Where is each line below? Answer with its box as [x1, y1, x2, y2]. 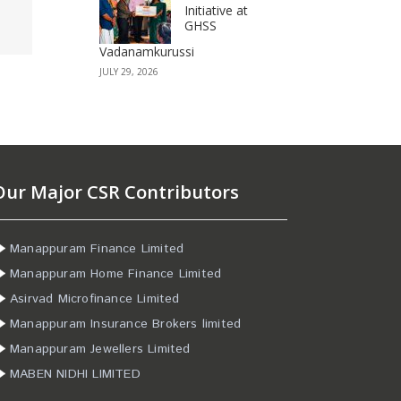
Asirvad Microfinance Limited [10, 290, 180, 308]
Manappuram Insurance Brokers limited [10, 315, 242, 333]
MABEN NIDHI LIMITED [10, 365, 141, 383]
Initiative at [184, 2, 248, 19]
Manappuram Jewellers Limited [10, 340, 191, 358]
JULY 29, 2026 [99, 65, 158, 78]
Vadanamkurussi [99, 43, 194, 60]
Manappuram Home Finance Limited [10, 265, 222, 283]
